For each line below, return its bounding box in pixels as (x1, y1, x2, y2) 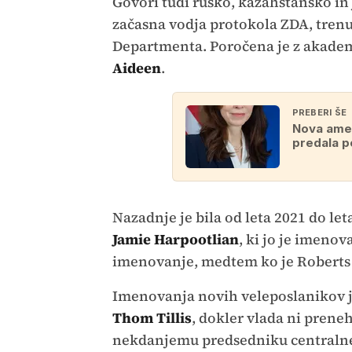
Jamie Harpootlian (112, 229, 239, 250)
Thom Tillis (112, 308, 192, 328)
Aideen (112, 58, 161, 79)
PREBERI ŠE (291, 107, 347, 119)
